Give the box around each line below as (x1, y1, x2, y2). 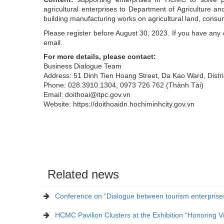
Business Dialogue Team (43, 61, 121, 70)
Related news (47, 167, 119, 181)
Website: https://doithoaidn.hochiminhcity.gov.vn (43, 99, 194, 108)
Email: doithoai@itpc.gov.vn (43, 90, 138, 98)
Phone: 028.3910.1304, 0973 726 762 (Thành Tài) (43, 80, 203, 89)
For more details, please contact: (43, 52, 156, 60)
